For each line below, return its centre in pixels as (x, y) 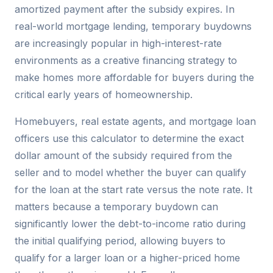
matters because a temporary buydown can (116, 206)
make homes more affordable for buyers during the (134, 77)
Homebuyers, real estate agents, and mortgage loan (135, 121)
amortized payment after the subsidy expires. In (125, 9)
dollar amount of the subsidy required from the (123, 155)
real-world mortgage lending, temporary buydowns (133, 26)
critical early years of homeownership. (104, 94)
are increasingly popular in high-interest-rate (118, 43)
